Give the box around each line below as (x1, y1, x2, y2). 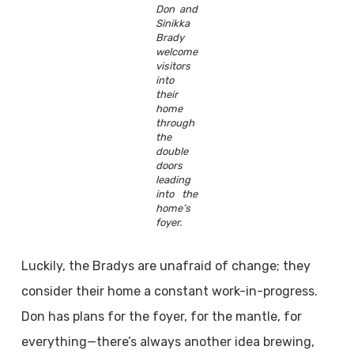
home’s (156, 202, 191, 214)
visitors (156, 60, 191, 72)
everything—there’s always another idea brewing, (21, 334, 314, 349)
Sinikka (156, 17, 190, 29)
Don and (156, 3, 198, 15)
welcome (156, 46, 198, 58)
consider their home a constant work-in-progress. (21, 284, 318, 299)
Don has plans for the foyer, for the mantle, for (21, 309, 302, 324)
